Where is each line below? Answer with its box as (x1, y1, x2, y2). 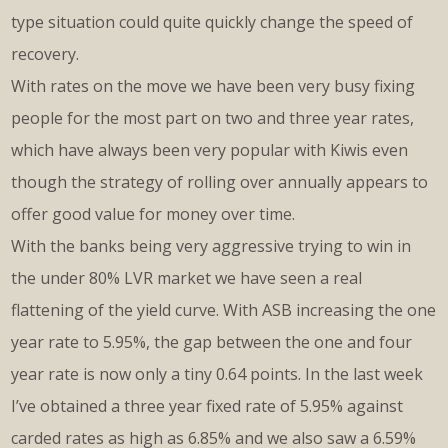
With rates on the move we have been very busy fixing (11, 75, 415, 98)
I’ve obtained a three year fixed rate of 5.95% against (11, 395, 403, 418)
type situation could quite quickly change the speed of (11, 11, 413, 34)
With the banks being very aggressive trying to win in (11, 235, 411, 258)
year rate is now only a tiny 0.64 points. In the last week (11, 363, 423, 386)
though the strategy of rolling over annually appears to (11, 171, 428, 194)
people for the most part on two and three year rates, (11, 107, 414, 130)
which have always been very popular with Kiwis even (11, 139, 408, 162)
